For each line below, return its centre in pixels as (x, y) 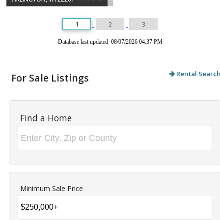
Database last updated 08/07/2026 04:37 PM (110, 42)
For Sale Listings (50, 78)
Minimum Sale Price (52, 189)
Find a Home (46, 118)
